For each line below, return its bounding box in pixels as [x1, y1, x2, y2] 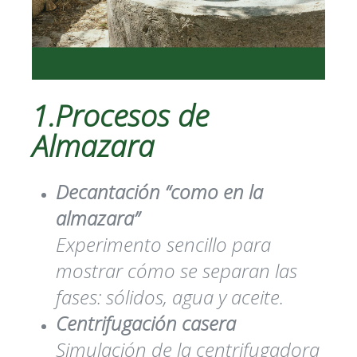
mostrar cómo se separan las [56, 257, 297, 284]
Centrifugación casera [56, 310, 236, 337]
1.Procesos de [32, 95, 209, 136]
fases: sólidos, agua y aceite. [56, 284, 284, 311]
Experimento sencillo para [56, 231, 271, 258]
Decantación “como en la [56, 178, 263, 206]
